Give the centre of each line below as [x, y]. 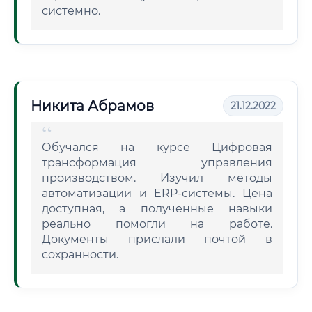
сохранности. [80, 255]
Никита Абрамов [92, 106]
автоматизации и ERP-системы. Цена [157, 193]
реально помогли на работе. [157, 224]
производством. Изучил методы [157, 178]
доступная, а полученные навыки [157, 209]
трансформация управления [157, 163]
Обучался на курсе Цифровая [157, 147]
